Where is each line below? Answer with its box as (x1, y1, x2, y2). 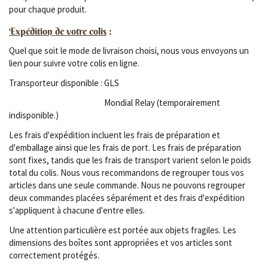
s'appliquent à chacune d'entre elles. (9, 204, 147, 216)
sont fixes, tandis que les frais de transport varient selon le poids (9, 154, 251, 166)
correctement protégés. (9, 249, 99, 261)
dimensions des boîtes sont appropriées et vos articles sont (9, 236, 232, 248)
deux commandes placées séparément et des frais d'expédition (9, 191, 245, 203)
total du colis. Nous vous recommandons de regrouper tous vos (9, 166, 244, 178)
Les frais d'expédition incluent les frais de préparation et (9, 129, 220, 141)
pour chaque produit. (9, 3, 89, 15)
